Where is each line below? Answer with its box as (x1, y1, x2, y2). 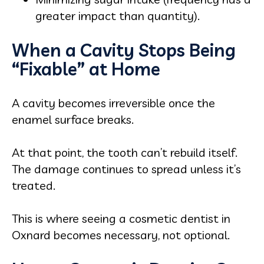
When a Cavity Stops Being (12, 39, 236, 61)
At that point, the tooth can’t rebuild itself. (12, 145, 237, 160)
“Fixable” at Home (12, 58, 160, 80)
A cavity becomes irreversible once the (12, 95, 215, 110)
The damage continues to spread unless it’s (12, 161, 241, 176)
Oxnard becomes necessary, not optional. (12, 227, 230, 242)
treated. (12, 178, 55, 193)
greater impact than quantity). (35, 8, 200, 23)
